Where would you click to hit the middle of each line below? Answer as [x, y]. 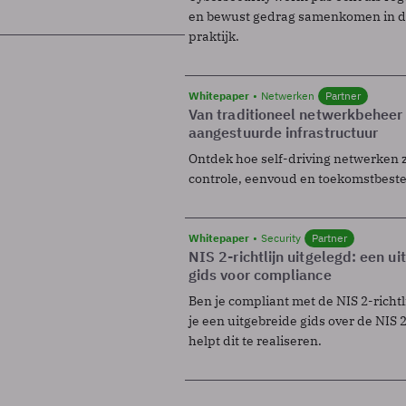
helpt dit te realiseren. [255, 340]
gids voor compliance [260, 274]
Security [281, 237]
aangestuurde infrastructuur [284, 132]
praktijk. [214, 36]
